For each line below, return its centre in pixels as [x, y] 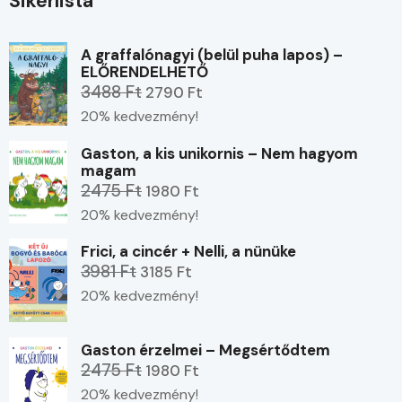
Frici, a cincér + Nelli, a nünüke [188, 252]
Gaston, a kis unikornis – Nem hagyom [219, 153]
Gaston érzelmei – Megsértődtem [205, 350]
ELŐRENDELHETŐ [144, 71]
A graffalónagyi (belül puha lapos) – [212, 54]
